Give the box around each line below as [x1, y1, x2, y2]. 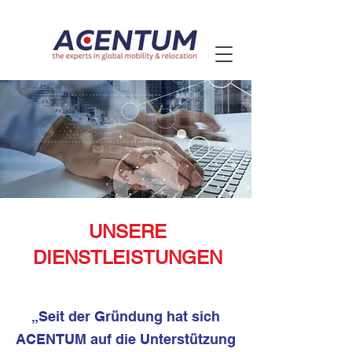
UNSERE [88, 221, 167, 242]
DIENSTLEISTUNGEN [32, 247, 222, 268]
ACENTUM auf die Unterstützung [15, 331, 236, 347]
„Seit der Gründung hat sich [31, 308, 220, 324]
